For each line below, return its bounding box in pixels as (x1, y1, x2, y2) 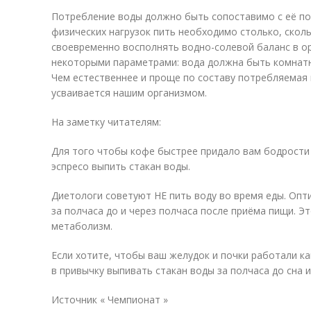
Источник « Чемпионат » (51, 293, 168, 306)
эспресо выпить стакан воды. (51, 160, 190, 173)
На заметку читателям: (51, 115, 161, 128)
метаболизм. (51, 219, 112, 233)
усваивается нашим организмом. (51, 86, 207, 99)
